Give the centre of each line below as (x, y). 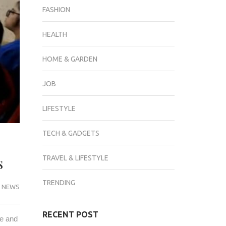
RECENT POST (70, 214)
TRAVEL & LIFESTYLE (75, 158)
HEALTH (54, 34)
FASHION (56, 10)
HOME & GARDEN (70, 59)
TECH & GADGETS (71, 133)
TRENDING (59, 183)
